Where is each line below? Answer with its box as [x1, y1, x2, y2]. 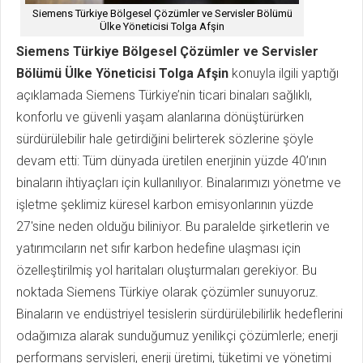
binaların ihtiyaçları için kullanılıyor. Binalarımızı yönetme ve [16, 174, 341, 190]
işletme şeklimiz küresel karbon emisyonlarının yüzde [16, 196, 314, 212]
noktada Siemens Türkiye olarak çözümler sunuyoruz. [16, 284, 318, 300]
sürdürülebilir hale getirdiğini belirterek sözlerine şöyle [16, 130, 314, 147]
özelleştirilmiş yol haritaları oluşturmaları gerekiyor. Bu [16, 262, 317, 278]
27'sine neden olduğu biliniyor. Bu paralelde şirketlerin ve [16, 218, 330, 234]
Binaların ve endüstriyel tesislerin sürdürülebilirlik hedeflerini [16, 305, 343, 322]
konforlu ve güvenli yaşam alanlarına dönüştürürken [16, 109, 304, 125]
